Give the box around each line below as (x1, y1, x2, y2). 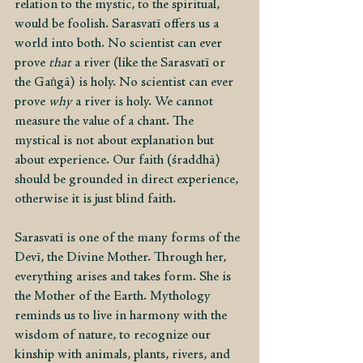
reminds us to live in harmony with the (15, 310, 230, 322)
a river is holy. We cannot (72, 96, 216, 109)
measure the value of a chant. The (15, 115, 197, 128)
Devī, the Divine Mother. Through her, (15, 251, 229, 264)
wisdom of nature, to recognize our (15, 329, 214, 342)
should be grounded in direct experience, (15, 173, 241, 186)
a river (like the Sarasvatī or (75, 57, 228, 70)
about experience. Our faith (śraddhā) (15, 154, 224, 167)
